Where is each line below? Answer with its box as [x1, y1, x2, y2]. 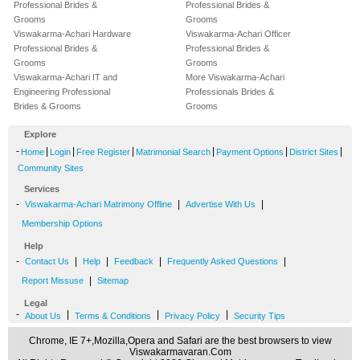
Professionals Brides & [186, 87, 274, 97]
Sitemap [97, 276, 129, 286]
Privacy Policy [165, 311, 220, 321]
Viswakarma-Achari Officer [186, 29, 291, 39]
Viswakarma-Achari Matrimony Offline [25, 199, 172, 210]
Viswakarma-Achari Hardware [14, 29, 131, 39]
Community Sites [18, 163, 84, 174]
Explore [24, 129, 56, 140]
